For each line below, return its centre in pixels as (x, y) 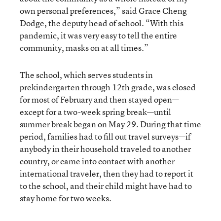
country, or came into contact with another (97, 161)
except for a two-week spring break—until (95, 111)
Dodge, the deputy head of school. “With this (102, 23)
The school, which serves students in (86, 74)
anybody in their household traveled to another (105, 148)
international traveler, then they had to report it (107, 173)
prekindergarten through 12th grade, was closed (108, 87)
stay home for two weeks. (66, 198)
